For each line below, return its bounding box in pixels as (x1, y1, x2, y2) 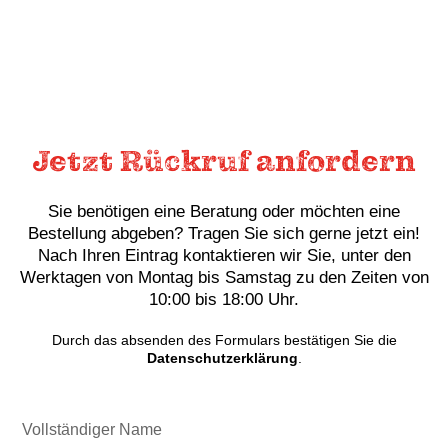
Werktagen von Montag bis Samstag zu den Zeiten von (19, 268, 429, 288)
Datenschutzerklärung (146, 350, 298, 367)
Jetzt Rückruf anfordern (32, 143, 416, 181)
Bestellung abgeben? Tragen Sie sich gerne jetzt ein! (28, 224, 420, 244)
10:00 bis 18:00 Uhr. (149, 290, 299, 310)
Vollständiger (9, 408, 102, 426)
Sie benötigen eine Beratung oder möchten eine (48, 202, 400, 222)
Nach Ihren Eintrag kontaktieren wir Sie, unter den (37, 246, 411, 266)
